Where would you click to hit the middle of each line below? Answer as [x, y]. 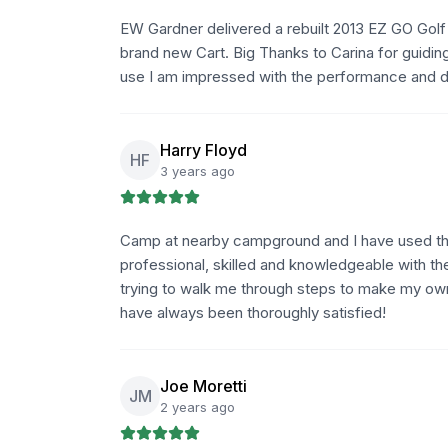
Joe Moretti [203, 386]
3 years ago [197, 171]
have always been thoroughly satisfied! [253, 312]
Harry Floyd [203, 150]
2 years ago [197, 407]
